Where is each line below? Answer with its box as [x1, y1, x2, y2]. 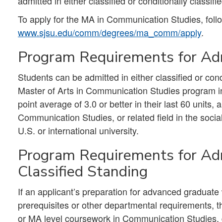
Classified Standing [18, 161, 148, 182]
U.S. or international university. [18, 124, 139, 137]
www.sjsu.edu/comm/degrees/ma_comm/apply [18, 26, 201, 39]
